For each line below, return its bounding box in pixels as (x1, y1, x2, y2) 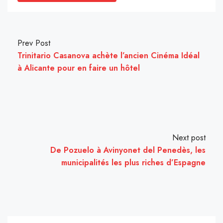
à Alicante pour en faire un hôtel (17, 62, 140, 74)
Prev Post (17, 37, 50, 49)
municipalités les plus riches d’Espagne (61, 157, 206, 169)
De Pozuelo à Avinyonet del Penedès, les (50, 144, 206, 156)
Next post (172, 132, 206, 144)
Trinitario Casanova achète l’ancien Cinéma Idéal (17, 50, 200, 62)
